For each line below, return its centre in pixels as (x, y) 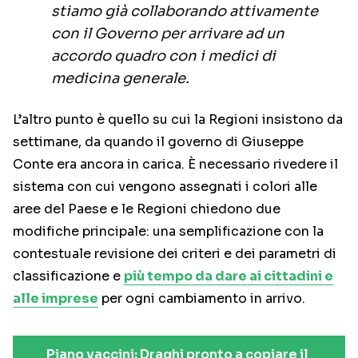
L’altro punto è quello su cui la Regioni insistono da (178, 120)
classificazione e (68, 276)
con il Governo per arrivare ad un (168, 34)
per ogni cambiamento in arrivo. (202, 299)
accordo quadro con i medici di (163, 56)
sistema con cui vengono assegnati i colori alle (165, 187)
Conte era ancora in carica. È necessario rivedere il (175, 165)
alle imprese (56, 299)
